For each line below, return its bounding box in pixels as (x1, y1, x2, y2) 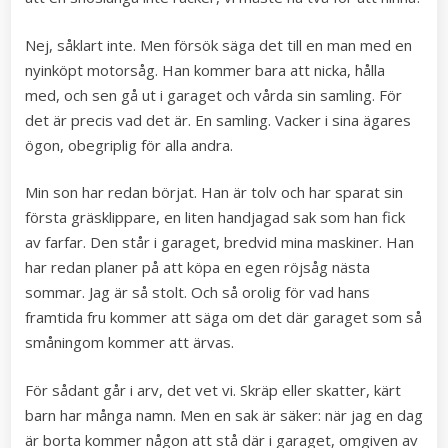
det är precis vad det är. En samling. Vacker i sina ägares (25, 109, 411, 130)
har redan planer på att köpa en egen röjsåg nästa (25, 257, 370, 278)
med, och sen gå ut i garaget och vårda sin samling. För (25, 84, 402, 105)
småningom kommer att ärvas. (25, 332, 234, 353)
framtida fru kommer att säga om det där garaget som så (25, 307, 422, 328)
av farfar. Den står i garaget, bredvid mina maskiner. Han (25, 232, 414, 253)
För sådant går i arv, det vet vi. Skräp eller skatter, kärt (25, 379, 401, 400)
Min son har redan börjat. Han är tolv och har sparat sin (25, 182, 403, 203)
